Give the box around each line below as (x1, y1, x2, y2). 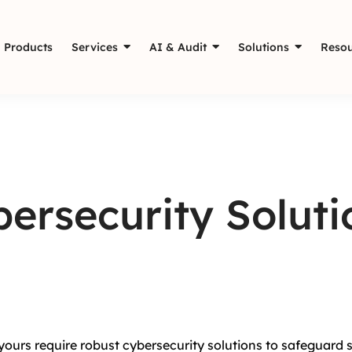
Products (3, 40, 53, 54)
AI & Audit (148, 40, 207, 54)
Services (71, 40, 118, 54)
